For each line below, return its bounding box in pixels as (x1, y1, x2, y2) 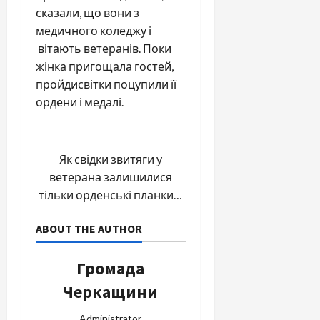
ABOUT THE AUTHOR (36, 221, 142, 236)
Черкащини (63, 281, 159, 303)
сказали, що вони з (36, 6, 139, 19)
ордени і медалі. (36, 95, 124, 109)
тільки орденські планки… (39, 188, 183, 201)
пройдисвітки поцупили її (36, 77, 176, 91)
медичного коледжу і (36, 24, 151, 37)
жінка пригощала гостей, (36, 59, 174, 73)
